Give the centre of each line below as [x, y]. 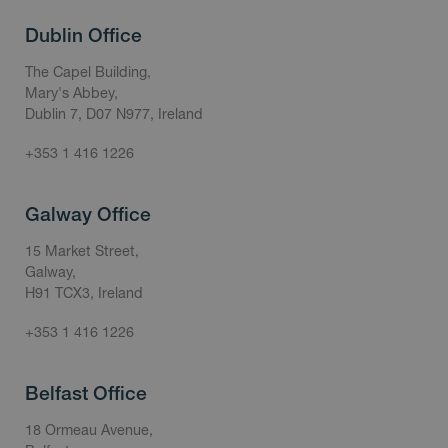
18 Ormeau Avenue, [89, 430]
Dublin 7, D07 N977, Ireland [114, 114]
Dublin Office [83, 35]
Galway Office [88, 214]
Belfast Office [86, 393]
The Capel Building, [88, 72]
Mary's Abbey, [71, 93]
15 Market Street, [82, 251]
